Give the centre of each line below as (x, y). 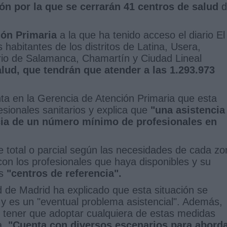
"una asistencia (188, 110)
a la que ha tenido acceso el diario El (141, 35)
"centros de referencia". (64, 173)
